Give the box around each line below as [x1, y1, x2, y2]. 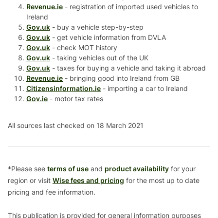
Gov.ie [26, 94, 48, 103]
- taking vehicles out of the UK [50, 54, 148, 62]
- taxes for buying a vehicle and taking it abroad [50, 64, 206, 73]
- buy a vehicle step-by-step [50, 23, 144, 32]
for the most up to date [124, 176, 200, 185]
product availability [105, 164, 169, 173]
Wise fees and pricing [53, 176, 124, 185]
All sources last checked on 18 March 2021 [8, 121, 144, 130]
